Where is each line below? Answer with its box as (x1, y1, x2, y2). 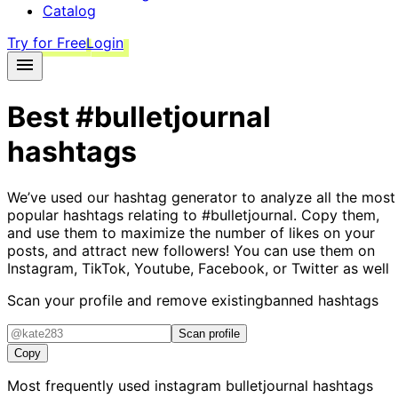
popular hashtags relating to (7, 205, 202, 224)
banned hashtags (264, 291, 378, 309)
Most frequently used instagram (7, 376, 226, 394)
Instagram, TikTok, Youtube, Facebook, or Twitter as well (7, 259, 389, 277)
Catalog (43, 2, 96, 20)
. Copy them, (293, 205, 379, 224)
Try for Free (7, 34, 86, 52)
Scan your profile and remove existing (7, 291, 264, 309)
